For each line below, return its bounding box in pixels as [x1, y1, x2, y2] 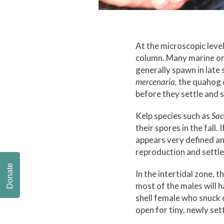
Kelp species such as [135, 110, 211, 121]
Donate [5, 163, 14, 189]
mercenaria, [135, 76, 178, 87]
